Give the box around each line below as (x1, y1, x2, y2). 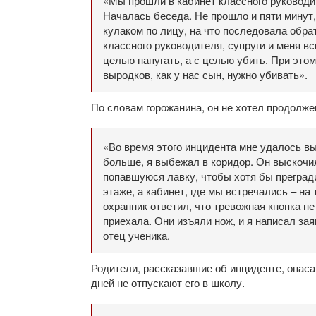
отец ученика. (103, 228, 170, 243)
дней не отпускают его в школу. (91, 275, 245, 290)
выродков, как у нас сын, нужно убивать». (103, 67, 308, 82)
